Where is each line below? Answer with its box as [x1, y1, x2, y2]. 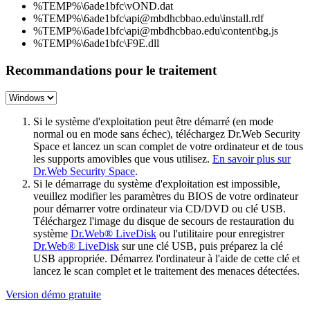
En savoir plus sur [212, 152, 291, 165]
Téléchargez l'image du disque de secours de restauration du [33, 215, 294, 227]
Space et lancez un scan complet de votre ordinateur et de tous [33, 140, 303, 152]
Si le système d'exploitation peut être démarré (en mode [33, 115, 273, 127]
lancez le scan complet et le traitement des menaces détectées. [33, 264, 300, 277]
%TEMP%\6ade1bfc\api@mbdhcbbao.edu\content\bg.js [33, 25, 278, 37]
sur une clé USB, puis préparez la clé [119, 239, 283, 252]
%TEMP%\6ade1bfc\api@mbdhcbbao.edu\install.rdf [33, 12, 264, 25]
